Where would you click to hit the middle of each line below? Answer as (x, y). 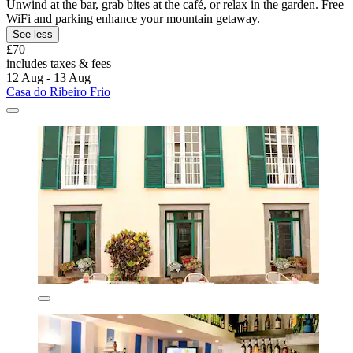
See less (33, 34)
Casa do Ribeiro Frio (58, 91)
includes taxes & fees (59, 63)
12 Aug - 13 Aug (48, 77)
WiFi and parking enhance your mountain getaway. (133, 18)
